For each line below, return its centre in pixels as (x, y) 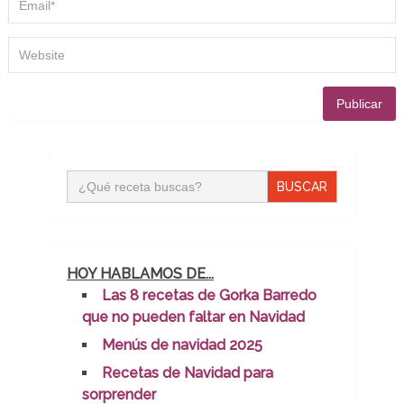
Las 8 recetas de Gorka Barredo (209, 296)
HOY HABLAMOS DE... (140, 274)
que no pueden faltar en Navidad (193, 317)
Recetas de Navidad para (187, 373)
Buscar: (90, 177)
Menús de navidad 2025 (182, 345)
